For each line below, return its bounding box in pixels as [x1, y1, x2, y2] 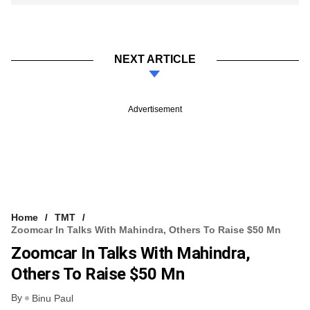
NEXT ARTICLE [114, 53, 196, 65]
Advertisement [128, 104, 182, 114]
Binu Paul [32, 293, 73, 304]
